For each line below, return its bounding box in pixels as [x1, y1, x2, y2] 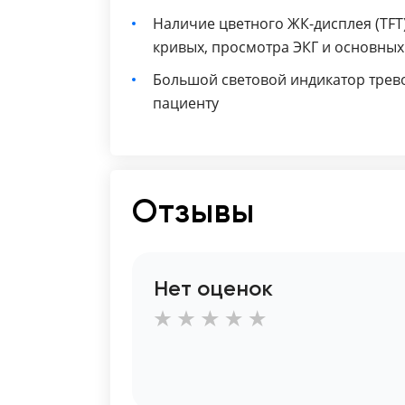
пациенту [153, 93, 219, 113]
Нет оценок [154, 275, 273, 301]
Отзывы [132, 192, 255, 231]
